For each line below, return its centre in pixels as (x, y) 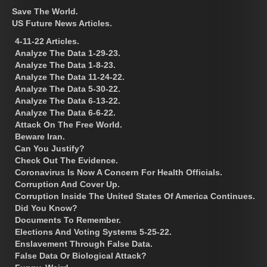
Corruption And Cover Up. (67, 184)
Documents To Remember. (68, 220)
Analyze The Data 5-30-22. (68, 89)
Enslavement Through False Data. (84, 244)
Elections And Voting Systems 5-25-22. (93, 232)
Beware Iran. (40, 137)
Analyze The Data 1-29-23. (68, 53)
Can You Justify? (50, 149)
